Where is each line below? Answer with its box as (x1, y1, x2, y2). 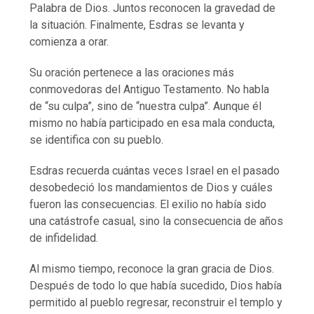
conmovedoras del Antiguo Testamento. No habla (29, 82, 270, 96)
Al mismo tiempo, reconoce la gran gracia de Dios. (29, 261, 275, 275)
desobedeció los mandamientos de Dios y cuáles (29, 180, 273, 194)
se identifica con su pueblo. (29, 132, 164, 146)
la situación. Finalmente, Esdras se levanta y (29, 18, 245, 32)
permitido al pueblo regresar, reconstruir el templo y (29, 295, 283, 309)
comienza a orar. (29, 34, 109, 48)
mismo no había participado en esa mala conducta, (29, 116, 275, 130)
